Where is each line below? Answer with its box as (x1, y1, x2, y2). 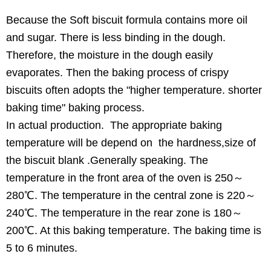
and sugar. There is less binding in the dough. (6, 31, 226, 44)
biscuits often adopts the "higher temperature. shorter (6, 83, 262, 96)
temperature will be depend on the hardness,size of (6, 136, 256, 149)
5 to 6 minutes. (6, 241, 77, 254)
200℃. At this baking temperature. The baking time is (6, 224, 261, 237)
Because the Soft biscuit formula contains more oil (6, 13, 247, 26)
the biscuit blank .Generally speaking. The (6, 154, 208, 166)
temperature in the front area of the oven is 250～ (6, 171, 244, 184)
